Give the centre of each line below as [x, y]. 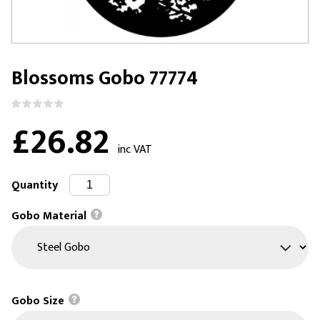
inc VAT [135, 150]
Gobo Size [39, 301]
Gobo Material [50, 216]
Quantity [35, 185]
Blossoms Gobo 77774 [105, 79]
